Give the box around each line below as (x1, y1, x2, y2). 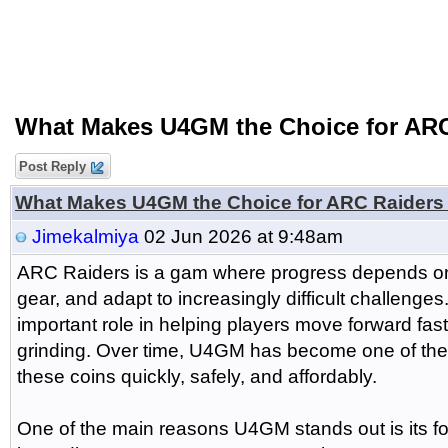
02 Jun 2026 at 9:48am (139, 226, 343, 247)
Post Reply (15, 159, 90, 174)
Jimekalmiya (32, 226, 139, 247)
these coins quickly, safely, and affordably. (17, 366, 377, 387)
